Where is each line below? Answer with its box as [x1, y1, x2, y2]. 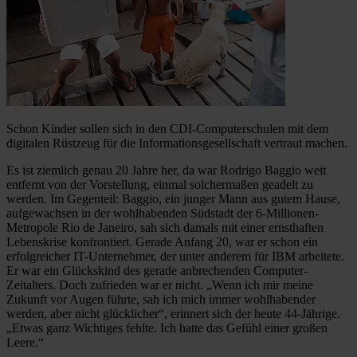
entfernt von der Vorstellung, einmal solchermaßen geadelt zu [6, 177, 313, 191]
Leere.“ [6, 335, 44, 349]
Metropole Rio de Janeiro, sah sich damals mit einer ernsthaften [6, 220, 324, 234]
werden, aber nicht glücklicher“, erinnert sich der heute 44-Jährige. [6, 306, 340, 320]
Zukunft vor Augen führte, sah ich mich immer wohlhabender [6, 292, 316, 306]
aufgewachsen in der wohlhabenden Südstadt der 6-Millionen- [6, 206, 319, 220]
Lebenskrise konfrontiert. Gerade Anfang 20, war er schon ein [6, 234, 318, 249]
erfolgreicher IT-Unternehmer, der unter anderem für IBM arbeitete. [6, 249, 344, 263]
